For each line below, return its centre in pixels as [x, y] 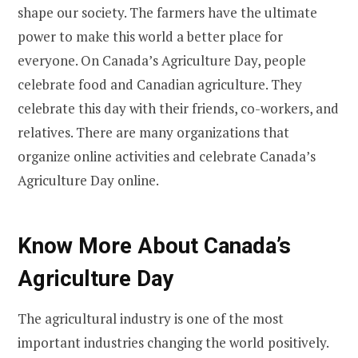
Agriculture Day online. [88, 180]
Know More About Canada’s [154, 245]
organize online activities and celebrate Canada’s [167, 156]
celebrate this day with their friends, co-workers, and [178, 108]
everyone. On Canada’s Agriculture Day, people [162, 60]
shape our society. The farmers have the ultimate [167, 12]
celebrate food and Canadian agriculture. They [160, 84]
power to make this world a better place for [150, 36]
